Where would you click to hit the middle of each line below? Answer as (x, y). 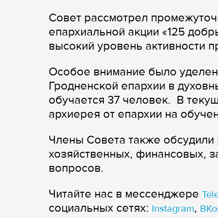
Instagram (173, 209)
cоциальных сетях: (100, 208)
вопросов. (76, 168)
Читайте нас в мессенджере (125, 194)
